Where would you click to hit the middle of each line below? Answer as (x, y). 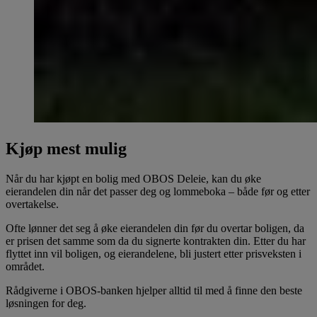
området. (25, 267)
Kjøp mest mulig (66, 149)
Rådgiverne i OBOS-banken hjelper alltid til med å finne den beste (154, 291)
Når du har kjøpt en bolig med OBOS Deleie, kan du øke (133, 179)
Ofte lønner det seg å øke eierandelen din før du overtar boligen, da (155, 229)
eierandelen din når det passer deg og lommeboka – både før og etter (158, 192)
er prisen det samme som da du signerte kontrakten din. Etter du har (156, 241)
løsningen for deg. (46, 304)
